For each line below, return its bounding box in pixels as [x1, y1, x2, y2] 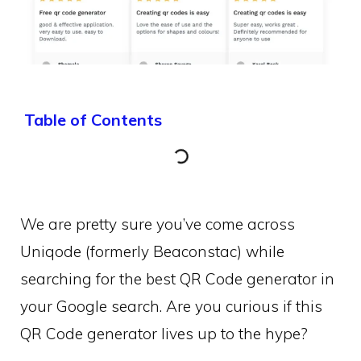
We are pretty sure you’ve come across [20, 214, 295, 234]
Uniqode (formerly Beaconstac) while [20, 242, 284, 261]
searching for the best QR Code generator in [20, 269, 334, 288]
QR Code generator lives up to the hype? [20, 324, 308, 343]
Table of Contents [24, 110, 162, 130]
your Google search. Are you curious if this [20, 297, 322, 316]
